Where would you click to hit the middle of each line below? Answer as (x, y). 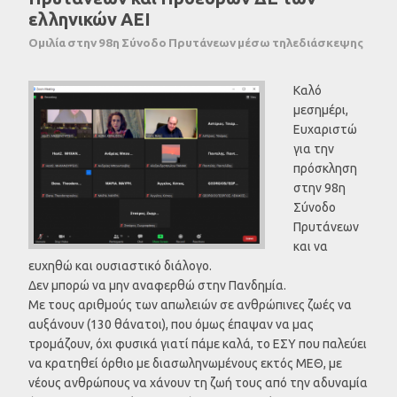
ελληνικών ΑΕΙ (90, 19)
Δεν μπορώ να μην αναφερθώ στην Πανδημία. (157, 285)
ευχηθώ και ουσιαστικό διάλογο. (120, 265)
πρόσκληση (325, 168)
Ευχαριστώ (325, 129)
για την (314, 148)
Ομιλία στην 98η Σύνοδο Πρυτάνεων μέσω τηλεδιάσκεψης (196, 42)
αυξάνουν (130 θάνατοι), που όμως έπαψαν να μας (171, 324)
